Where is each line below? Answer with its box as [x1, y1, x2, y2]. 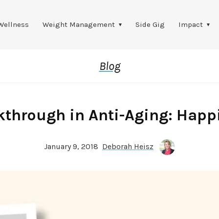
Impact [178, 20, 203, 29]
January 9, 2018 [44, 141, 102, 151]
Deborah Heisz [102, 141, 153, 151]
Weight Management [42, 20, 115, 29]
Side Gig [135, 20, 165, 29]
